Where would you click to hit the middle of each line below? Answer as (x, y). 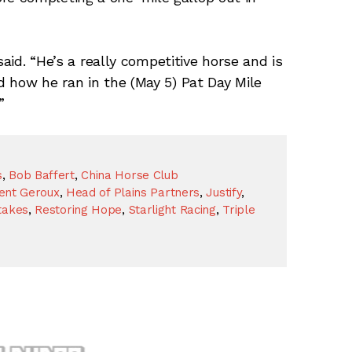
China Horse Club (130, 175)
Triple (239, 209)
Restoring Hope (79, 209)
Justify (224, 192)
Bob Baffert (42, 175)
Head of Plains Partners (133, 192)
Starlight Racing (172, 209)
